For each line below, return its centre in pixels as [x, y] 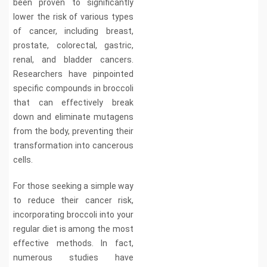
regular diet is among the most [73, 229]
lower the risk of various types [73, 16]
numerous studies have [73, 257]
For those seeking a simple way [73, 186]
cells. [23, 159]
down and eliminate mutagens [73, 117]
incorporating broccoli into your [73, 214]
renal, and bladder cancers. [73, 59]
